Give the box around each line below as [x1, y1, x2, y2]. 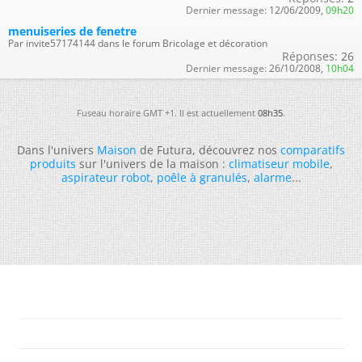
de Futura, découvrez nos [137, 142, 280, 158]
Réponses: [282, 48, 338, 64]
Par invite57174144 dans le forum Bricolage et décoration [8, 36, 267, 50]
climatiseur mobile [228, 156, 330, 171]
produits [29, 156, 76, 171]
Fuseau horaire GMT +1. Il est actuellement [77, 107, 258, 119]
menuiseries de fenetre [8, 23, 137, 39]
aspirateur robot [61, 170, 150, 185]
